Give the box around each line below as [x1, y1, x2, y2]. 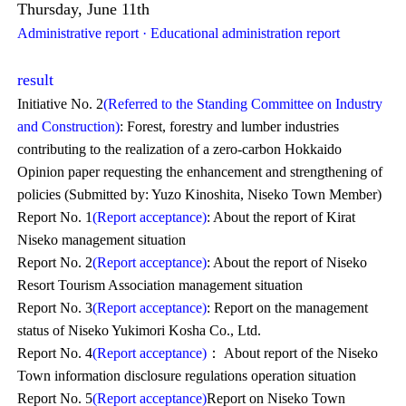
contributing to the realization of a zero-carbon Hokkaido [17, 141, 343, 157]
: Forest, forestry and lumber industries [120, 119, 340, 134]
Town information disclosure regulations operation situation [17, 368, 357, 383]
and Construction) [17, 119, 121, 134]
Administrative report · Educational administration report [17, 25, 341, 41]
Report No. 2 [17, 255, 93, 270]
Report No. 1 [17, 209, 93, 225]
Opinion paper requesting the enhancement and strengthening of [17, 164, 383, 179]
